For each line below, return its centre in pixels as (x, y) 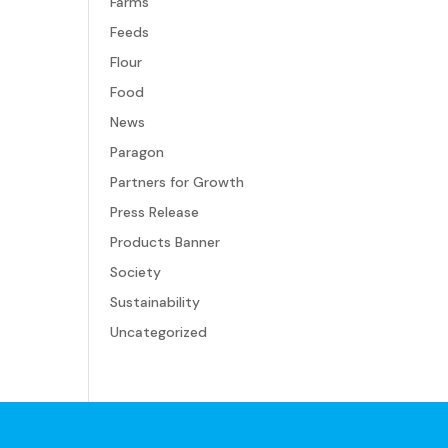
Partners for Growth (177, 182)
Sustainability (155, 302)
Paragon (137, 152)
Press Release (155, 212)
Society (136, 272)
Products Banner (165, 242)
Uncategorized (159, 332)
